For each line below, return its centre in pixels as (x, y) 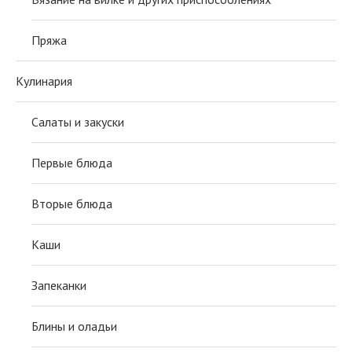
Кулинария (44, 81)
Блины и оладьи (74, 326)
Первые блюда (72, 163)
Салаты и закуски (78, 122)
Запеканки (59, 286)
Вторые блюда (72, 204)
